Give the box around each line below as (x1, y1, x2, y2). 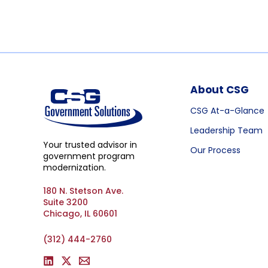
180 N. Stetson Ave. (43, 184, 123, 197)
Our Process (190, 144, 240, 156)
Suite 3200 (43, 196, 88, 208)
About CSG (190, 83, 249, 97)
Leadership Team (190, 124, 263, 136)
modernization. (43, 161, 106, 173)
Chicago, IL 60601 (43, 207, 117, 220)
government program (43, 150, 135, 162)
